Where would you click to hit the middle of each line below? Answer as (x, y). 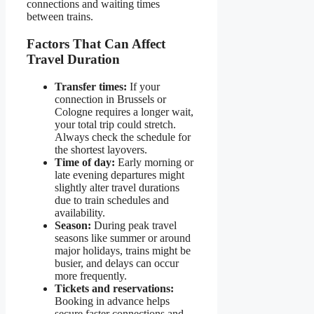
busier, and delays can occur (117, 263)
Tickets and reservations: (114, 288)
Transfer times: (91, 86)
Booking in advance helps (112, 301)
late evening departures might (120, 175)
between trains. (60, 17)
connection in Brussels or (110, 99)
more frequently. (91, 275)
